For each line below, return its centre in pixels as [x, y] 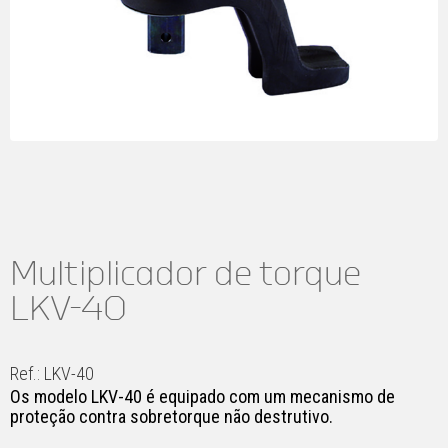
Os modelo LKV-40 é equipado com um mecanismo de [202, 396]
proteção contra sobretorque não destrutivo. [171, 416]
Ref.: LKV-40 [52, 373]
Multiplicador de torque [185, 273]
